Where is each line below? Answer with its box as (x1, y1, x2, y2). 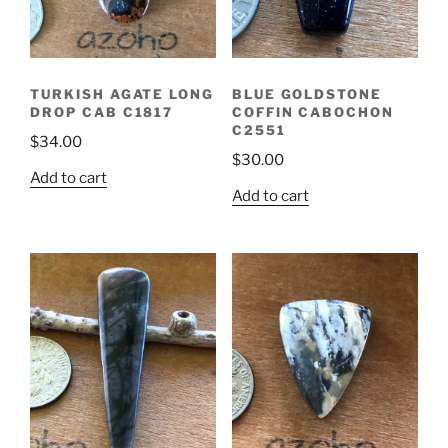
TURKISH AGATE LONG (30, 85, 215, 102)
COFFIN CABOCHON (231, 103, 395, 120)
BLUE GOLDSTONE (231, 85, 383, 102)
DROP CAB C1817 (30, 103, 174, 120)
